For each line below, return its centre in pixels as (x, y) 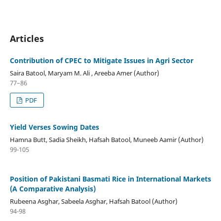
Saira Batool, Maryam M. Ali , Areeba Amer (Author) (84, 73)
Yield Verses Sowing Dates (54, 127)
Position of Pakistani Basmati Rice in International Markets (110, 179)
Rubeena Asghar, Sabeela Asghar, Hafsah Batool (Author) (93, 201)
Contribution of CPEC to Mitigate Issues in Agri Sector (101, 60)
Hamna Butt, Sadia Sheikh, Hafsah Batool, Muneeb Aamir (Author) (107, 139)
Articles (27, 38)
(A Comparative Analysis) (53, 188)
